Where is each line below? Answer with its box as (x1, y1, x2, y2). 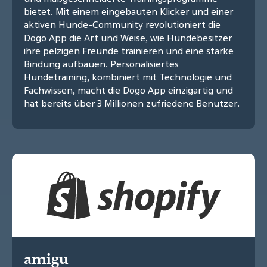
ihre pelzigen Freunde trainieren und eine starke (24, 44, 234, 58)
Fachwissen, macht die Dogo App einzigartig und (24, 83, 233, 97)
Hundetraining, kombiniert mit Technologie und (24, 70, 232, 84)
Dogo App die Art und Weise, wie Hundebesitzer (24, 31, 232, 45)
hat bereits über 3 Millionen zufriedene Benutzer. (24, 97, 240, 110)
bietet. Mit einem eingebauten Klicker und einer (24, 5, 233, 18)
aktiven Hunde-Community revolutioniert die (24, 18, 221, 32)
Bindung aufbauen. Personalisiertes (24, 57, 179, 71)
